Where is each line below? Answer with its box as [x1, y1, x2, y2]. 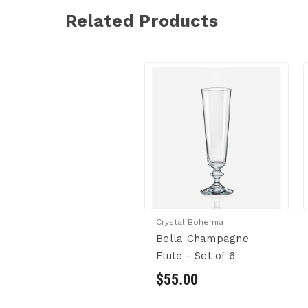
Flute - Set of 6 [156, 250, 235, 263]
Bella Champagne [156, 232, 249, 245]
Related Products [65, 11, 219, 31]
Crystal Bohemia [156, 217, 223, 228]
